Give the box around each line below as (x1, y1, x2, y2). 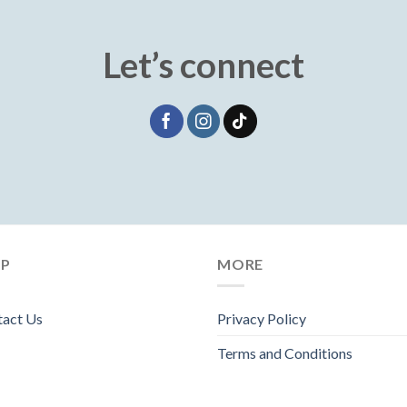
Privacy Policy (217, 310, 306, 328)
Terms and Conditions (217, 344, 352, 362)
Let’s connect (103, 43, 304, 85)
